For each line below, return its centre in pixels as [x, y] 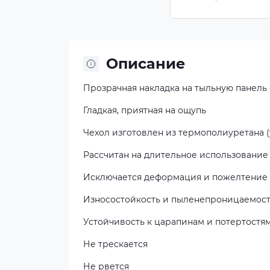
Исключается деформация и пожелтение [175, 177]
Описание [146, 64]
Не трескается [115, 244]
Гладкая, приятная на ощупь [145, 110]
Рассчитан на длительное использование [176, 155]
